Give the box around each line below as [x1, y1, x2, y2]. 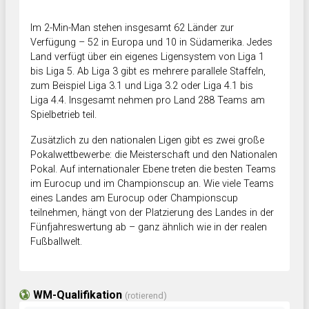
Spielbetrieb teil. [30, 109, 97, 121]
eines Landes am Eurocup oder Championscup [30, 192, 238, 205]
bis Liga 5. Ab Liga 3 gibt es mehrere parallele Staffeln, [30, 66, 266, 78]
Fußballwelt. [30, 236, 82, 248]
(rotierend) [125, 290, 167, 301]
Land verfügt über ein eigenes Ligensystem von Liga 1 [30, 51, 264, 63]
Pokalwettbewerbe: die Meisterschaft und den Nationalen [30, 149, 277, 161]
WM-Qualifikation [30, 288, 125, 302]
